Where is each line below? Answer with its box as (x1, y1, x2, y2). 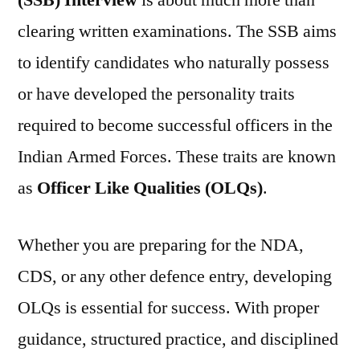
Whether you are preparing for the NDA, (18, 234, 304, 256)
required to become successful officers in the (18, 114, 333, 137)
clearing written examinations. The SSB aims (18, 20, 337, 43)
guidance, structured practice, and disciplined (18, 328, 338, 350)
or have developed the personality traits (18, 83, 295, 105)
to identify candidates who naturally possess (18, 51, 329, 74)
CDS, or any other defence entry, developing (18, 265, 332, 288)
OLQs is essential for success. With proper (18, 297, 319, 319)
